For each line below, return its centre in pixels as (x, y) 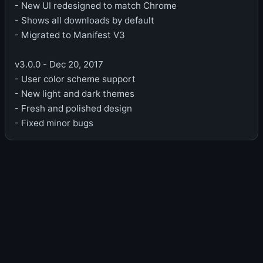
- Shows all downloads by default (85, 20)
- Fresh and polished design (73, 108)
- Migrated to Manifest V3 (70, 35)
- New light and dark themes (75, 93)
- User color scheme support (75, 79)
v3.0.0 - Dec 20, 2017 (59, 64)
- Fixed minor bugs (54, 123)
